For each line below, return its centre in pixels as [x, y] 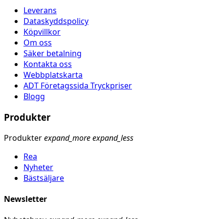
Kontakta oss [48, 64]
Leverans [40, 11]
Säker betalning [53, 54]
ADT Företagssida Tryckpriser [78, 86]
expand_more [67, 138]
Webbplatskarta [53, 75]
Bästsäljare [44, 178]
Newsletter [25, 199]
